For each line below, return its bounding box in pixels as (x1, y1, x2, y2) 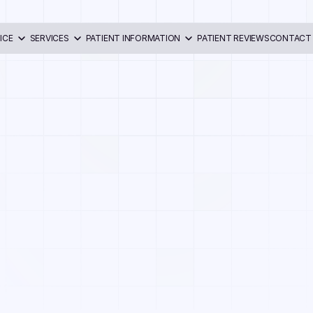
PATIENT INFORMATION (85, 33, 181, 43)
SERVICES (29, 33, 69, 43)
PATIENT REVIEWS (197, 33, 270, 43)
